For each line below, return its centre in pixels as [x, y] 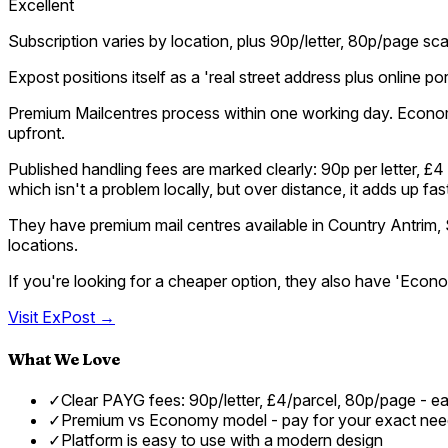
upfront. [36, 133]
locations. [43, 245]
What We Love [64, 358]
